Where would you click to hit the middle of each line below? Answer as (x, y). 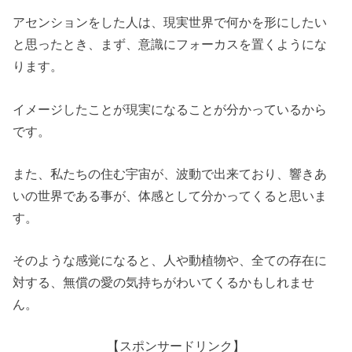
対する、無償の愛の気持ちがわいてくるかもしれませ (164, 282)
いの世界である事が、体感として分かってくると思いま (170, 196)
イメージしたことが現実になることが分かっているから (170, 109)
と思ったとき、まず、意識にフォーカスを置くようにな (170, 44)
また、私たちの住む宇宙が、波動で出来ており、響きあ (170, 174)
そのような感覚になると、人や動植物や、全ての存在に (170, 260)
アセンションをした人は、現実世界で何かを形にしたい (170, 22)
